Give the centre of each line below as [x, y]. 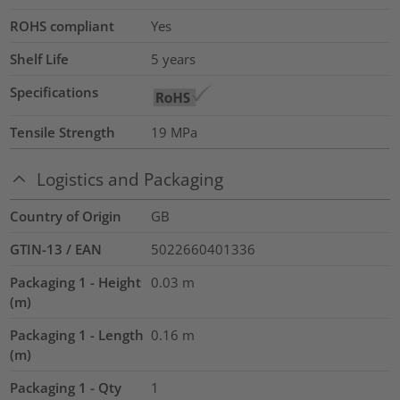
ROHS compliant [62, 26]
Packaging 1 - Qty [66, 387]
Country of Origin [66, 216]
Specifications [54, 92]
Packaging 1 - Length [77, 334]
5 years [173, 59]
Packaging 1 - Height [76, 282]
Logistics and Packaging [130, 179]
